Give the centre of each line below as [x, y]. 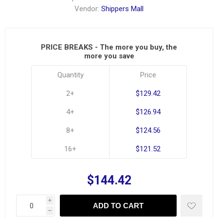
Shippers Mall [122, 9]
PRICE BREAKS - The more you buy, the [109, 47]
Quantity [70, 75]
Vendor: [87, 9]
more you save [109, 56]
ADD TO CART [118, 206]
